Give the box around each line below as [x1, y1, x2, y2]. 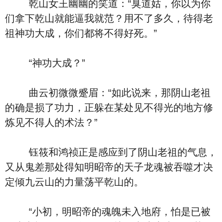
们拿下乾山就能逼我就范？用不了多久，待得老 [5, 13, 213, 24]
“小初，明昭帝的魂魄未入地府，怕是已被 [5, 206, 211, 217]
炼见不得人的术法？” [5, 117, 98, 128]
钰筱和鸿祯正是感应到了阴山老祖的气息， [5, 147, 217, 158]
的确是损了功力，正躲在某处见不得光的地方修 [5, 102, 213, 113]
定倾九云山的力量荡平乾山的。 [5, 176, 144, 187]
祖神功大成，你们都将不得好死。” [5, 28, 157, 39]
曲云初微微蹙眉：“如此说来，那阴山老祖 [5, 87, 211, 98]
